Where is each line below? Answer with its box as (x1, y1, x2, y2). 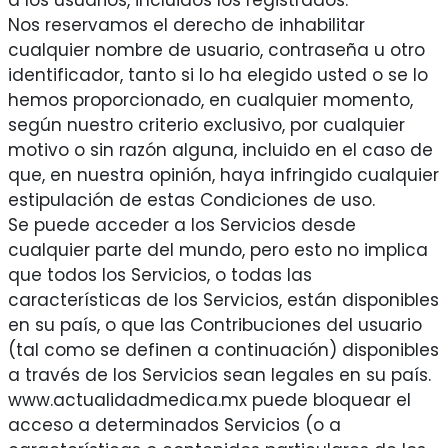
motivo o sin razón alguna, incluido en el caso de (7, 138, 433, 163)
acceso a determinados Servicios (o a (7, 413, 341, 438)
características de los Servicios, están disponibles (7, 288, 439, 313)
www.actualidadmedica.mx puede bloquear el (7, 388, 411, 413)
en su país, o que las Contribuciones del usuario (7, 313, 422, 338)
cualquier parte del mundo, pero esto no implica (7, 238, 428, 263)
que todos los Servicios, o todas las (7, 263, 312, 288)
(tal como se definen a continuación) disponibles (7, 338, 439, 363)
